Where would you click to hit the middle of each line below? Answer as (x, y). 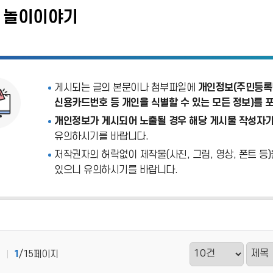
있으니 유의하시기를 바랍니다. (116, 170)
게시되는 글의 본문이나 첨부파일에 (126, 88)
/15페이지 (38, 254)
